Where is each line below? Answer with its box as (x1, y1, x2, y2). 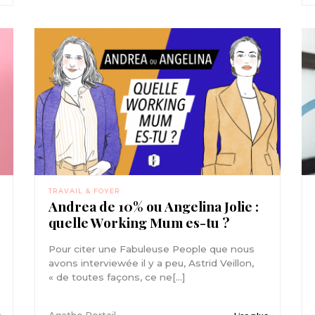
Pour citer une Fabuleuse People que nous (49, 243, 255, 255)
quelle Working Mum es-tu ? (49, 212, 230, 231)
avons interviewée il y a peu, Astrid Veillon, (49, 257, 255, 269)
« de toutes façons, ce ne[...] (49, 271, 186, 283)
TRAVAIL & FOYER (49, 186, 121, 195)
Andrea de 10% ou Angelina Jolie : (49, 196, 259, 215)
